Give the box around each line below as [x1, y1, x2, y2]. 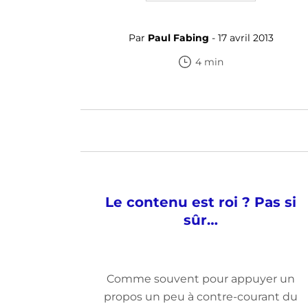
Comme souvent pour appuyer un [107, 272, 295, 285]
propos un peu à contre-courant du [104, 290, 298, 303]
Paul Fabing [147, 32, 209, 44]
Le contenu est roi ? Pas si [105, 194, 296, 210]
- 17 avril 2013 [208, 32, 274, 44]
